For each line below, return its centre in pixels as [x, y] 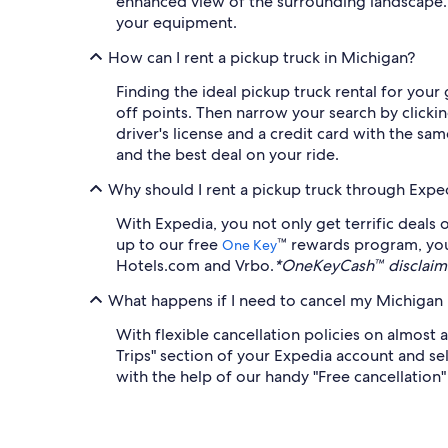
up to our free [169, 244]
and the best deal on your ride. [227, 154]
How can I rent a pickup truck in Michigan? [261, 57]
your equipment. [176, 22]
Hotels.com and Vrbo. [195, 265]
